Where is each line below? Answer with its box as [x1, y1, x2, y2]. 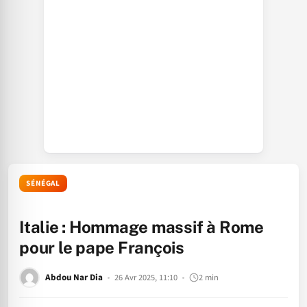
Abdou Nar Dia [45, 271, 103, 284]
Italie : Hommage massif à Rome [19, 217, 264, 236]
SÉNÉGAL [26, 178, 61, 188]
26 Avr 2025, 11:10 [114, 271, 177, 284]
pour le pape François [19, 238, 184, 257]
